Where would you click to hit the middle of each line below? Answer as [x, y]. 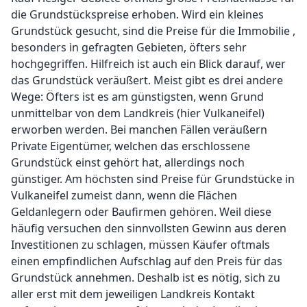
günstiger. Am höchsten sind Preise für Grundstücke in [153, 179]
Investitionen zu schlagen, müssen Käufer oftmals [140, 245]
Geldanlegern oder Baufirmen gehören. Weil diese [141, 212]
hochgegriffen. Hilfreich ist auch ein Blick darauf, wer [148, 64]
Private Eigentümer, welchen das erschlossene [131, 146]
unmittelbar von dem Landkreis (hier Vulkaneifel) [138, 113]
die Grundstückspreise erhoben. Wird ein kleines [137, 14]
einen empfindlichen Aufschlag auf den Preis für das [147, 261]
